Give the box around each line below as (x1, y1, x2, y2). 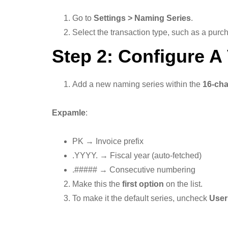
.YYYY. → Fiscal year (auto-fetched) (72, 151, 202, 160)
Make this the (72, 180, 122, 188)
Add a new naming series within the (72, 80, 203, 89)
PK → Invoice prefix (72, 137, 144, 146)
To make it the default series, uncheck (72, 194, 209, 203)
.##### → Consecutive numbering (72, 165, 195, 174)
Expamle (52, 108, 85, 117)
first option (122, 180, 164, 188)
